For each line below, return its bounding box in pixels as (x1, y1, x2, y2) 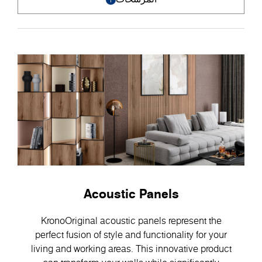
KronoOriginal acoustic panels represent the (40, 213, 222, 227)
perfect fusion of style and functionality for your (35, 227, 227, 241)
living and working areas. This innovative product (30, 242, 232, 255)
